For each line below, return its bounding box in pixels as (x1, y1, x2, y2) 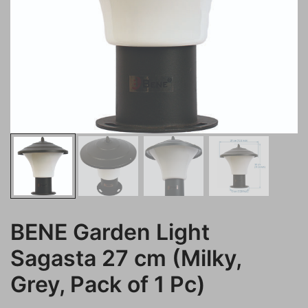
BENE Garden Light (10, 219, 210, 245)
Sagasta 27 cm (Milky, (10, 245, 241, 272)
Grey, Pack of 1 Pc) (10, 271, 206, 298)
